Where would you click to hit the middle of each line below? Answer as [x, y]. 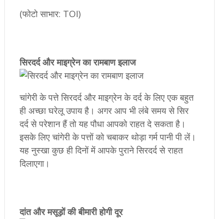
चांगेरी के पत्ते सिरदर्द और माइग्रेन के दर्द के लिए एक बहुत [106, 98]
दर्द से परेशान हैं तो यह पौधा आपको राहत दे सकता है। [102, 124]
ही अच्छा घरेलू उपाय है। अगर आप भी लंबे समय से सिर [104, 111]
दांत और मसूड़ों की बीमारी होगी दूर [71, 212]
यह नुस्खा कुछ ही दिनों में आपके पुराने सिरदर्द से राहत [101, 150]
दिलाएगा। [34, 164]
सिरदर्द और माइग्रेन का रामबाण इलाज [77, 62]
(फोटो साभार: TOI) [50, 14]
